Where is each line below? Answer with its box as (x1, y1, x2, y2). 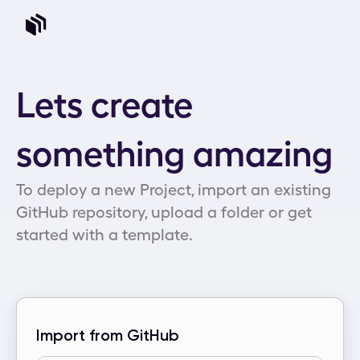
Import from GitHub (36, 325, 179, 345)
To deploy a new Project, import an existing (16, 180, 331, 198)
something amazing (16, 133, 333, 174)
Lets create (16, 84, 193, 125)
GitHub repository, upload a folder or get (16, 202, 312, 221)
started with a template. (16, 225, 193, 243)
